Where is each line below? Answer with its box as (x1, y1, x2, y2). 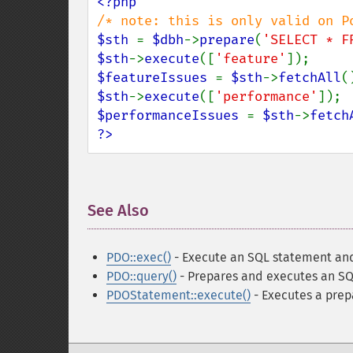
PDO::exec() (106, 250, 171, 265)
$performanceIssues (97, 107, 247, 124)
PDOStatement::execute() (106, 288, 251, 303)
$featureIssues (97, 69, 215, 86)
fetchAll (278, 69, 341, 86)
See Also (87, 201, 149, 220)
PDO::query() (106, 269, 176, 284)
